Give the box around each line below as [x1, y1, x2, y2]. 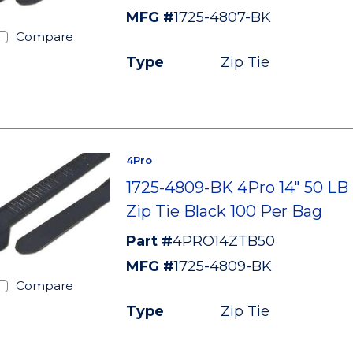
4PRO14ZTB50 [172, 232, 275, 250]
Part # [125, 232, 173, 250]
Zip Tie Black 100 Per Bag [125, 202, 322, 221]
